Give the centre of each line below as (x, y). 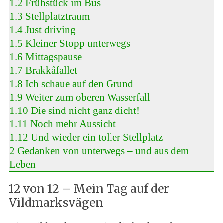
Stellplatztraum (57, 16)
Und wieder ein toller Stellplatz (97, 137)
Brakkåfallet (51, 70)
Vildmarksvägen (56, 202)
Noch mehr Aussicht (73, 124)
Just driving (50, 30)
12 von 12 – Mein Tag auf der (89, 188)
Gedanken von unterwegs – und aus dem (103, 151)
